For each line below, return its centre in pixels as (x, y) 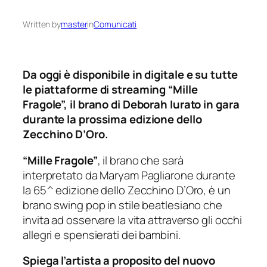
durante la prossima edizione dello (112, 119)
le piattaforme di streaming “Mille (110, 90)
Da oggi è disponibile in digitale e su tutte (130, 75)
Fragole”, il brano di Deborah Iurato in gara (131, 105)
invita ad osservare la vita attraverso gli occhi (133, 220)
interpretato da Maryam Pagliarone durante (129, 175)
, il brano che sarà (140, 160)
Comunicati (115, 24)
